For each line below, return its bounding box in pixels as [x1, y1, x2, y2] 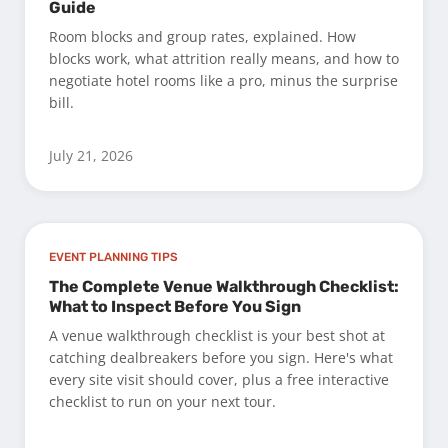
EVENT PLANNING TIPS [49, 249, 178, 264]
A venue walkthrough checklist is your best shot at [49, 325, 385, 345]
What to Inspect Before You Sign [49, 296, 301, 316]
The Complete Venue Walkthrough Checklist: [49, 276, 399, 296]
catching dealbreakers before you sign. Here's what [49, 347, 393, 367]
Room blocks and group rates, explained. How [49, 26, 356, 46]
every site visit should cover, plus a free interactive [49, 369, 389, 389]
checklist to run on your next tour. [49, 391, 276, 411]
